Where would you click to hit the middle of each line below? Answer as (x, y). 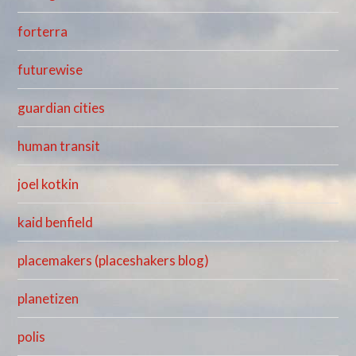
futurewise (50, 70)
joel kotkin (48, 184)
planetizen (48, 299)
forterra (43, 32)
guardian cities (62, 108)
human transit (59, 146)
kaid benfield (56, 222)
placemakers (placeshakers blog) (114, 261)
